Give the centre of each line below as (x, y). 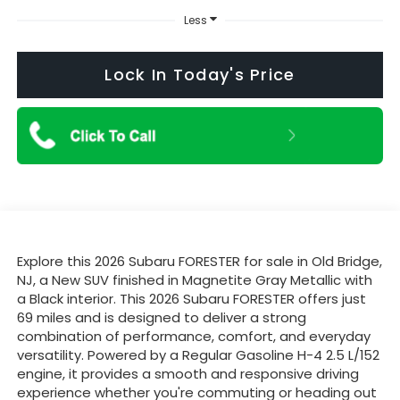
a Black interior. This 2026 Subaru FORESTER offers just (191, 298)
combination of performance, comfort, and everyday (193, 336)
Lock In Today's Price (200, 74)
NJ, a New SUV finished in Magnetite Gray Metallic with (194, 279)
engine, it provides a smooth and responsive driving (187, 373)
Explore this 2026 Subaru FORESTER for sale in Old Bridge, (199, 261)
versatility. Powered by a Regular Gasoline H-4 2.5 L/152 (198, 354)
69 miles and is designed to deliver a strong (161, 317)
